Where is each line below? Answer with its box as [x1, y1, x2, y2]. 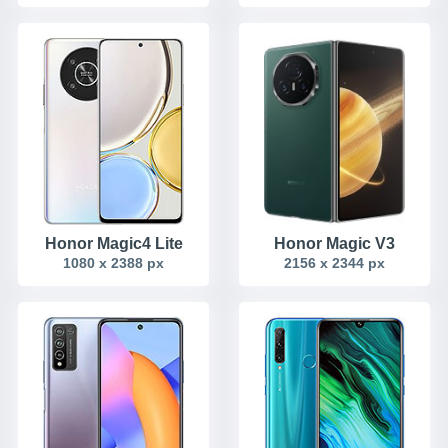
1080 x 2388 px [63, 254, 164, 271]
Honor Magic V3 [274, 234, 395, 252]
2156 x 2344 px [284, 254, 385, 271]
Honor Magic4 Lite [44, 234, 183, 252]
